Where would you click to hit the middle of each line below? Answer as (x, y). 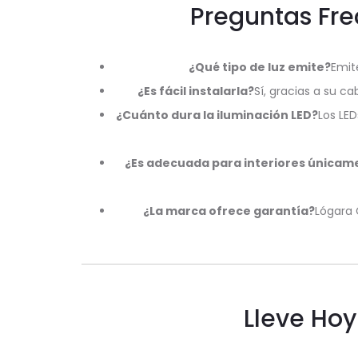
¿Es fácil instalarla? (196, 91)
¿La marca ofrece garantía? (229, 211)
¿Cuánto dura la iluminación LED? (217, 115)
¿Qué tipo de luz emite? (260, 67)
